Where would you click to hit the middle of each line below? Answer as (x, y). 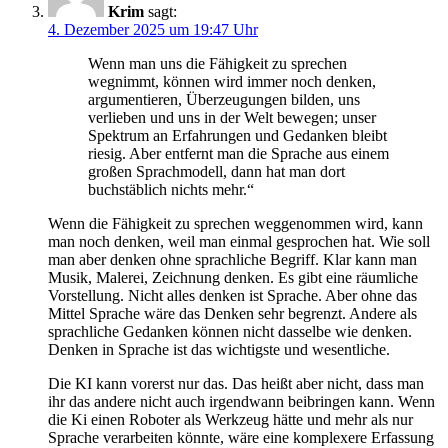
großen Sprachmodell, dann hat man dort (216, 172)
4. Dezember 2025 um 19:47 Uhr (153, 30)
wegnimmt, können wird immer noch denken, (232, 82)
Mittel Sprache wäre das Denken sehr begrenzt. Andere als (232, 314)
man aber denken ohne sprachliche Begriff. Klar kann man (232, 260)
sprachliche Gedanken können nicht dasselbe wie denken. (230, 332)
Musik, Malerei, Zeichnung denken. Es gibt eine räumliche (233, 278)
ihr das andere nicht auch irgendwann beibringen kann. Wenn (241, 402)
